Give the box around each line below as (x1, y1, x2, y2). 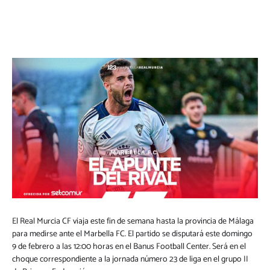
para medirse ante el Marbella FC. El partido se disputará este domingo (12, 227, 253, 241)
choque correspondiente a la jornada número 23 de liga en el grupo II (12, 252, 248, 266)
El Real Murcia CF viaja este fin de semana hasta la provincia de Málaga (12, 214, 254, 228)
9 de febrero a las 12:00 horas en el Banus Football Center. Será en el (12, 239, 246, 254)
